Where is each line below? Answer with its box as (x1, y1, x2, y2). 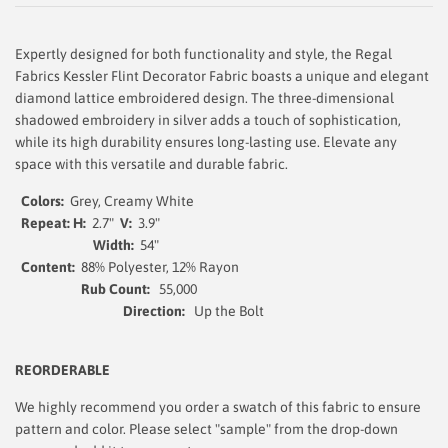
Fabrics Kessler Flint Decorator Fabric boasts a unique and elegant (15, 67, 429, 84)
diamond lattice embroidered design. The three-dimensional (15, 89, 394, 106)
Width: (93, 236, 134, 253)
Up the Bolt (188, 302, 429, 319)
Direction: (81, 302, 188, 319)
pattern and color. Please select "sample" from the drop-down (15, 420, 398, 437)
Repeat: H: (15, 214, 86, 231)
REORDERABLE (15, 361, 110, 378)
